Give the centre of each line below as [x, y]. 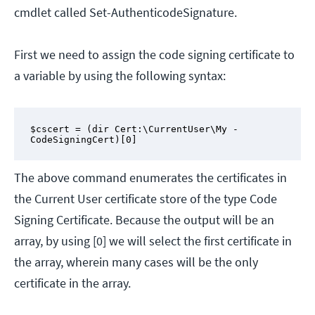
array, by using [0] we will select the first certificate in [153, 241]
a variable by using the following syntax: [120, 76]
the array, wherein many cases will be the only [136, 262]
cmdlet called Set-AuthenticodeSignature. [126, 13]
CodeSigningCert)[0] [83, 139]
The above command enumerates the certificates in [150, 178]
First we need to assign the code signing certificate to [154, 55]
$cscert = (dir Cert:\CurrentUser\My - [134, 129]
